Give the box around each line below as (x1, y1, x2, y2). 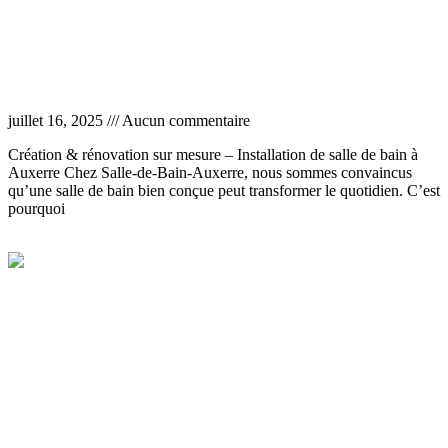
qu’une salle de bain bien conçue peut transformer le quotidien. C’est (8, 182, 440, 200)
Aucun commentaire (119, 112, 250, 130)
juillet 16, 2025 (8, 112, 107, 130)
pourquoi (8, 200, 65, 218)
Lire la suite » (8, 234, 94, 252)
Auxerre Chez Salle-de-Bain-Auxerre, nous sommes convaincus (8, 164, 412, 182)
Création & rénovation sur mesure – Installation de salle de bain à (8, 146, 418, 164)
